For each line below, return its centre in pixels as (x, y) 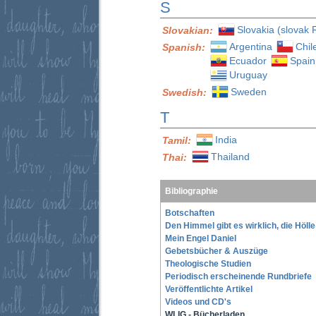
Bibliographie (192, 191)
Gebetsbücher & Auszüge (217, 251)
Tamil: (178, 140)
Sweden (249, 91)
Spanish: (185, 47)
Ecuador (248, 60)
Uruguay (248, 74)
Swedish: (186, 92)
